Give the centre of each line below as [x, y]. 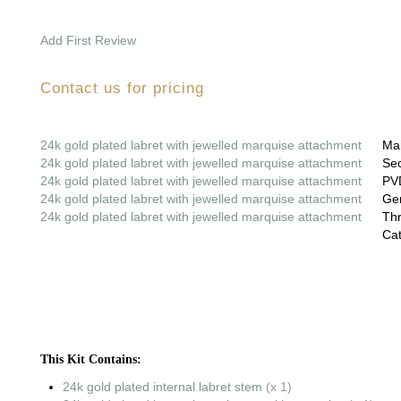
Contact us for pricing [123, 89]
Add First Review [89, 41]
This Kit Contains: [91, 360]
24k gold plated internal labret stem [163, 387]
